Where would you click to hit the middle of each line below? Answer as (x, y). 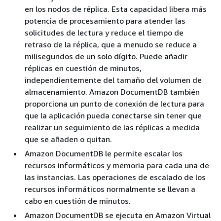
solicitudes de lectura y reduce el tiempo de (104, 32)
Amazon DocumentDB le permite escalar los (104, 153)
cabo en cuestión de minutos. (78, 201)
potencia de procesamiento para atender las (105, 20)
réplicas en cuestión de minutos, (83, 68)
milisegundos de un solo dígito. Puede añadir (106, 56)
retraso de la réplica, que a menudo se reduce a (111, 44)
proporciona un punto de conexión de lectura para (114, 103)
